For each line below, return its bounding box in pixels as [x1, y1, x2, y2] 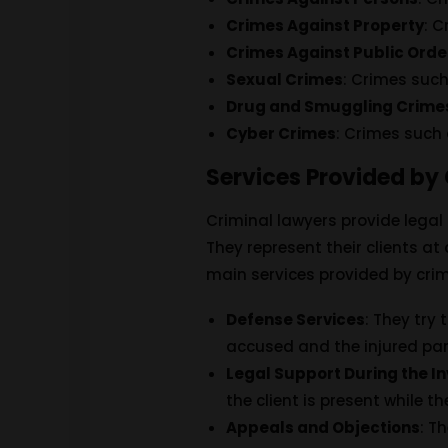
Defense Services [226, 309, 366, 330]
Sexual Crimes [226, 69, 344, 90]
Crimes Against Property [226, 15, 425, 36]
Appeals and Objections [226, 417, 421, 438]
